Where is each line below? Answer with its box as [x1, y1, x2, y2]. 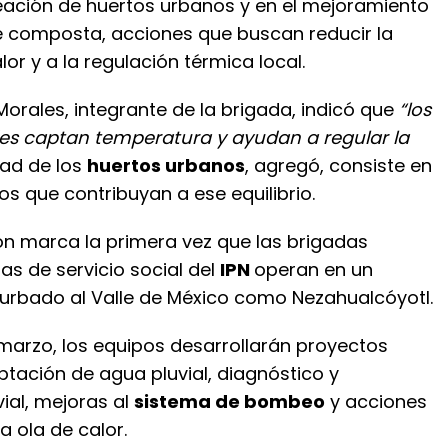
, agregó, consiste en [245, 153, 432, 178]
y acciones [325, 389, 427, 414]
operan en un [254, 257, 373, 282]
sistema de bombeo [134, 389, 325, 414]
